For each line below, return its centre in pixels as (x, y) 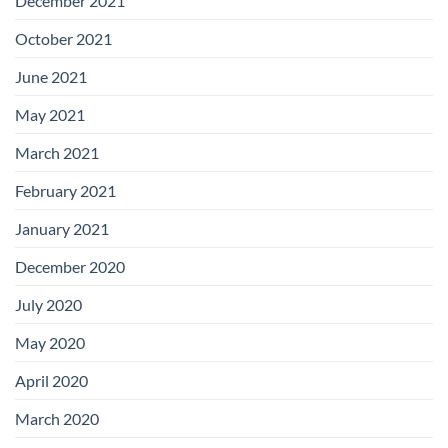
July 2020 (48, 305)
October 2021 (63, 39)
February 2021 (65, 191)
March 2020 (57, 419)
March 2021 (57, 153)
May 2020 (50, 343)
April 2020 (51, 381)
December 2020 (70, 267)
